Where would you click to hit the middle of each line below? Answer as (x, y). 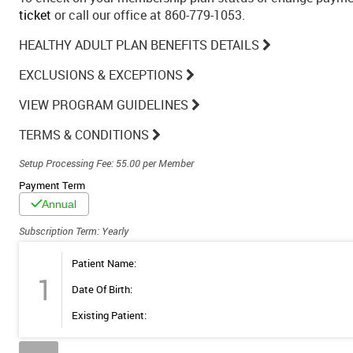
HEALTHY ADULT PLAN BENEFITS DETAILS (139, 45)
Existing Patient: (109, 315)
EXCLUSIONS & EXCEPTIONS (101, 75)
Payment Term (52, 186)
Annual (59, 204)
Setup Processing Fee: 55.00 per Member (106, 163)
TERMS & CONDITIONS (84, 135)
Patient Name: (104, 263)
